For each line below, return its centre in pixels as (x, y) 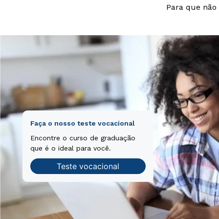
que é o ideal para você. (71, 148)
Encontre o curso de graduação (83, 138)
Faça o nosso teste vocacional (83, 123)
